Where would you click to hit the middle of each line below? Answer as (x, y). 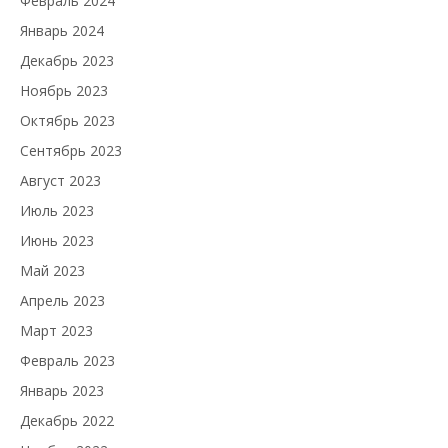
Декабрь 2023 (67, 61)
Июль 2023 (57, 211)
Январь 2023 (62, 391)
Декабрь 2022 (67, 421)
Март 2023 (56, 331)
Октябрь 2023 (67, 121)
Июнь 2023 (57, 241)
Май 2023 (52, 271)
